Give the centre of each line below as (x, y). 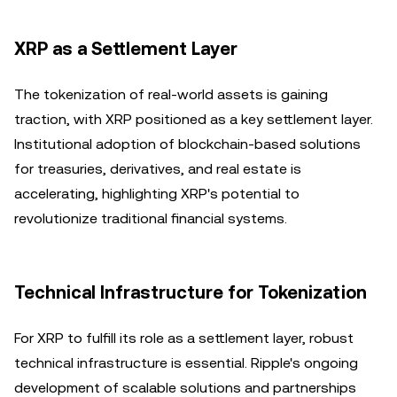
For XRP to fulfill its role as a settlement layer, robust (184, 338)
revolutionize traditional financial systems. (151, 218)
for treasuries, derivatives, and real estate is (158, 169)
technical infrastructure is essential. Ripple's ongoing (186, 363)
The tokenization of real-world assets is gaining (171, 94)
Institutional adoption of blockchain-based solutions (187, 144)
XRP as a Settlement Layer (126, 49)
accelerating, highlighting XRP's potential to (157, 194)
